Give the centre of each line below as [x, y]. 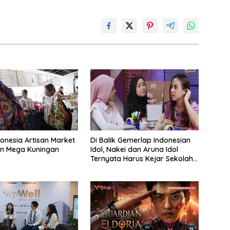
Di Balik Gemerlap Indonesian [140, 140]
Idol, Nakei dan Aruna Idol [134, 150]
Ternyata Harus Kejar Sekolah [141, 159]
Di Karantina [111, 168]
